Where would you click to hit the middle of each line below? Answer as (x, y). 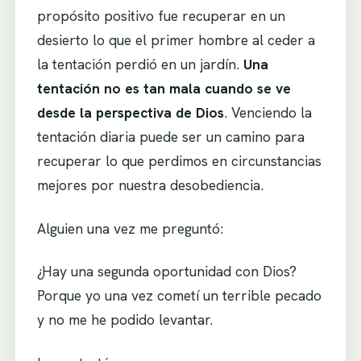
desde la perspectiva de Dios (130, 112)
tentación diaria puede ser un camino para (170, 136)
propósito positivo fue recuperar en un (161, 15)
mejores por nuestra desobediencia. (150, 185)
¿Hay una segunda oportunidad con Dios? (166, 272)
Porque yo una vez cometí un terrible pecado (179, 296)
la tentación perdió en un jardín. (140, 64)
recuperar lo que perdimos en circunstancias (179, 160)
